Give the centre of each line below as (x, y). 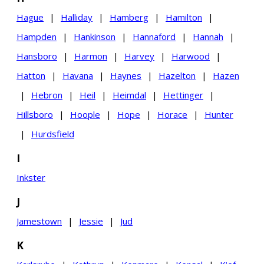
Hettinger (183, 95)
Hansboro (37, 56)
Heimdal (129, 95)
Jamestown (39, 221)
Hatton (31, 75)
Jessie (91, 221)
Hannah (208, 37)
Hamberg (129, 17)
